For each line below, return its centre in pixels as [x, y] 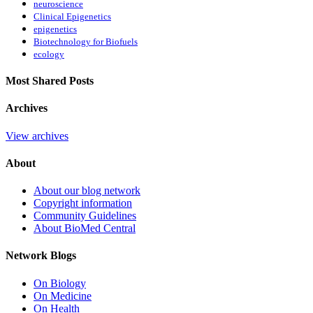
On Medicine [63, 296]
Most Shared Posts [50, 81]
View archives [37, 136]
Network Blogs [41, 256]
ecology [49, 54]
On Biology [60, 283]
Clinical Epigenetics [72, 16]
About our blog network [87, 191]
